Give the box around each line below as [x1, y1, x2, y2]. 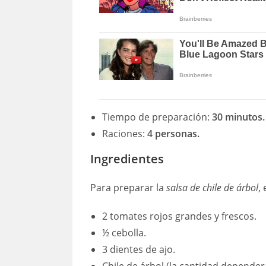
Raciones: [102, 127, 147, 141]
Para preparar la [90, 181, 166, 195]
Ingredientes [90, 151, 164, 167]
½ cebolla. [102, 226, 146, 240]
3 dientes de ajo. [102, 243, 175, 256]
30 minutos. [212, 110, 265, 124]
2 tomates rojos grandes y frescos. [102, 210, 256, 223]
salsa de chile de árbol [166, 181, 258, 195]
